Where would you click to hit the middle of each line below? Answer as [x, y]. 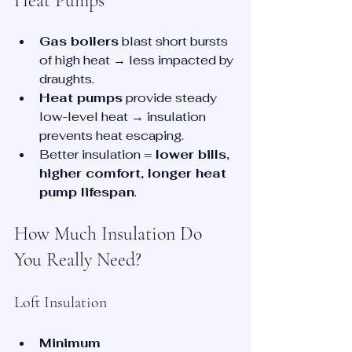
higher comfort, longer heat [135, 174]
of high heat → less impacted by [138, 60]
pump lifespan [87, 192]
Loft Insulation [60, 303]
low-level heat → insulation [124, 117]
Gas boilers [79, 42]
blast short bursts [175, 42]
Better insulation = [97, 155]
